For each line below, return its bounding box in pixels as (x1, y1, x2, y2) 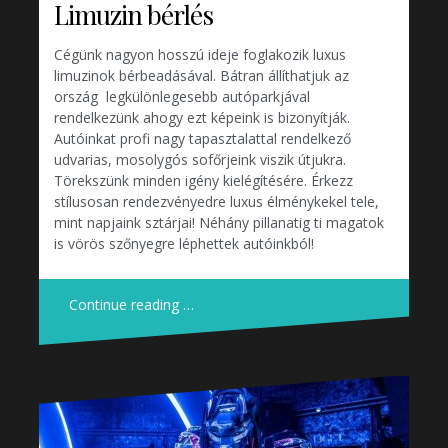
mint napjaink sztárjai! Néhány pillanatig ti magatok (54, 212, 384, 232)
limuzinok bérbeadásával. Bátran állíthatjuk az (54, 65, 349, 85)
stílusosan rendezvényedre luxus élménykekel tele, (54, 191, 379, 211)
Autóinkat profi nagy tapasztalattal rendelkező (54, 128, 351, 148)
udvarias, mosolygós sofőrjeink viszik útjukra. (54, 149, 346, 169)
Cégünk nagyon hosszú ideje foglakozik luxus (54, 44, 346, 64)
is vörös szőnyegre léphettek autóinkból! (54, 233, 314, 253)
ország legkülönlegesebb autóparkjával (54, 86, 310, 106)
